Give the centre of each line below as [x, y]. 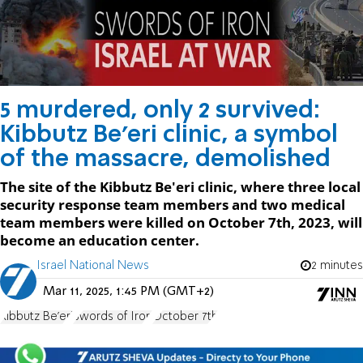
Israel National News [93, 265]
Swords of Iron [113, 316]
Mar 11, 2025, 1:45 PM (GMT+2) [128, 291]
